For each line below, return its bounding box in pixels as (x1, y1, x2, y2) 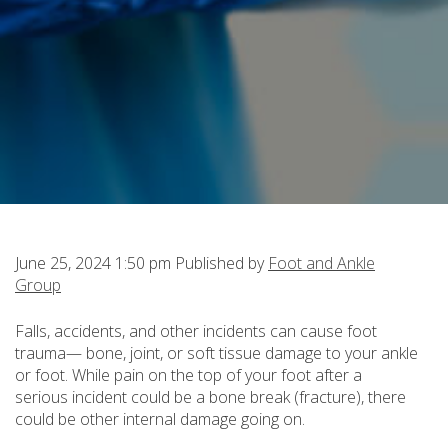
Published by (175, 252, 268, 274)
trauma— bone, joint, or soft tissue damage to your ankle (15, 342, 418, 364)
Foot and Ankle (268, 252, 375, 274)
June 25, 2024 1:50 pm (15, 252, 171, 274)
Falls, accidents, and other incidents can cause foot (15, 320, 377, 342)
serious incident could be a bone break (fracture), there (15, 386, 406, 408)
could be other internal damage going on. (15, 408, 305, 430)
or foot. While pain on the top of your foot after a (15, 364, 362, 386)
